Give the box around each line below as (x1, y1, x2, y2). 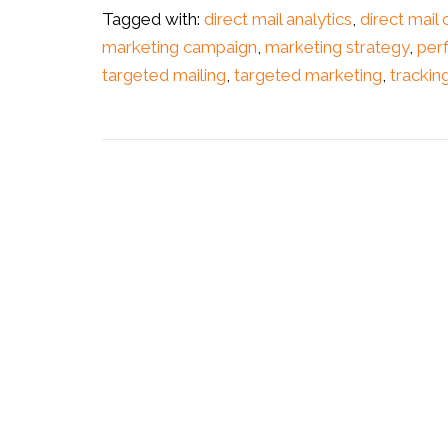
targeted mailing (102, 65, 226, 86)
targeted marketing (234, 65, 382, 86)
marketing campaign (102, 37, 257, 58)
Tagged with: (102, 9, 204, 30)
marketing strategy (265, 37, 409, 58)
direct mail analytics (204, 9, 352, 30)
